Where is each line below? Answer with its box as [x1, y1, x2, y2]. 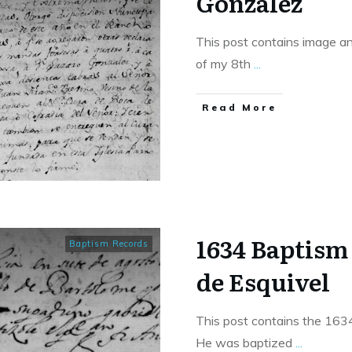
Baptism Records [69, 238, 148, 250]
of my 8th [196, 56, 254, 72]
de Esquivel [196, 264, 330, 299]
